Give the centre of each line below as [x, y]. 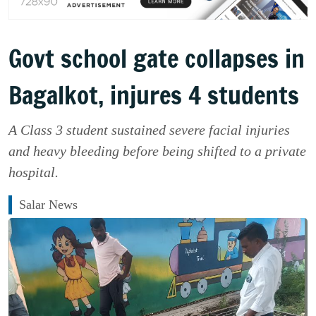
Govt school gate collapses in [157, 59]
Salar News [48, 205]
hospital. [34, 172]
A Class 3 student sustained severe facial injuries [149, 130]
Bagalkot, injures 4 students [154, 96]
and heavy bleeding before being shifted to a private [157, 151]
